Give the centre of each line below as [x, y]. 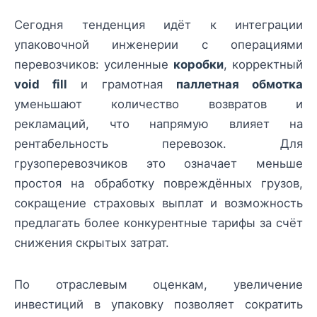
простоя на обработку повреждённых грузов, [158, 184]
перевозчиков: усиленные [94, 65]
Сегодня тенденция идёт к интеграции [158, 25]
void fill [41, 85]
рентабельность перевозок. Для [158, 144]
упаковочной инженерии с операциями [158, 45]
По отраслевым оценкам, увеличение [158, 284]
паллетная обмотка [240, 85]
